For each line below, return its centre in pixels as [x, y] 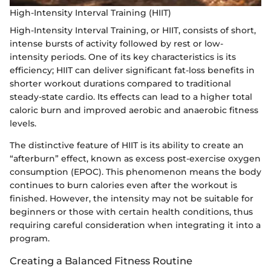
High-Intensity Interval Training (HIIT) [90, 13]
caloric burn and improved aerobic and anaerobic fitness [134, 110]
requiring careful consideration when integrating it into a [135, 225]
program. [30, 238]
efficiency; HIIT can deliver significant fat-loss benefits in [132, 70]
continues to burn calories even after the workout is [123, 185]
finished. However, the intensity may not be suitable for [132, 198]
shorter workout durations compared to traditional [120, 83]
